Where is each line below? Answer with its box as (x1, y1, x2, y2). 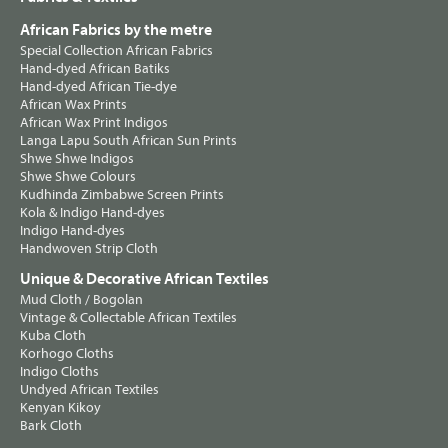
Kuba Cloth (20, 327, 86, 345)
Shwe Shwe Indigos (20, 150, 134, 168)
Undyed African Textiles (20, 381, 159, 399)
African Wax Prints (20, 96, 127, 114)
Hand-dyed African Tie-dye (20, 78, 177, 96)
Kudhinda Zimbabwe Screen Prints (20, 186, 224, 204)
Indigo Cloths (20, 363, 99, 381)
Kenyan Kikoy (20, 399, 101, 417)
